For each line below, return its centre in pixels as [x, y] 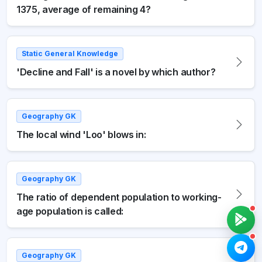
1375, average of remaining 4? [84, 9]
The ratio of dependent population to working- [119, 197]
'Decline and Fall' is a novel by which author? [116, 72]
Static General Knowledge [70, 53]
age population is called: [70, 211]
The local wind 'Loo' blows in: [81, 134]
